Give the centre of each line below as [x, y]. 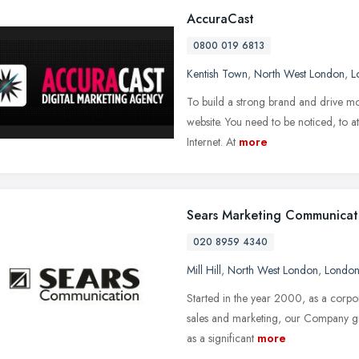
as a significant [220, 338]
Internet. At [211, 141]
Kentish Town [217, 73]
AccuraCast [220, 18]
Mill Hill [204, 270]
